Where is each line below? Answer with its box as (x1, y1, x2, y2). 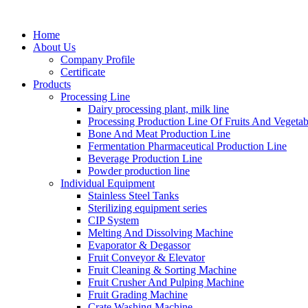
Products (33, 78, 71, 90)
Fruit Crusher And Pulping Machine (88, 276, 244, 288)
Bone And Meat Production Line (88, 128, 230, 140)
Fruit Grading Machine (88, 289, 188, 300)
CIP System (88, 214, 139, 226)
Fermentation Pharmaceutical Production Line (88, 140, 287, 152)
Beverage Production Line (88, 153, 202, 164)
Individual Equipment (60, 177, 155, 189)
